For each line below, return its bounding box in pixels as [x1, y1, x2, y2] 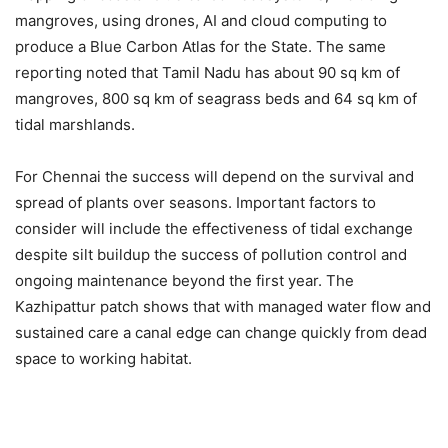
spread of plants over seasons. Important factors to [15, 192, 376, 212]
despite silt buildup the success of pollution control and [15, 244, 407, 264]
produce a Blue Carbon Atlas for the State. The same [15, 36, 386, 56]
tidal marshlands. [15, 114, 135, 134]
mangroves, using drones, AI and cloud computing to [15, 10, 387, 30]
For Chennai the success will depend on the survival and [15, 166, 414, 186]
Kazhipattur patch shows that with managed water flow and [15, 296, 431, 316]
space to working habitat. [15, 348, 192, 368]
